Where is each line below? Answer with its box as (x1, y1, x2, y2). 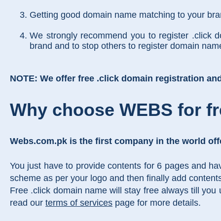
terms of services (45, 197, 112, 208)
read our (10, 197, 45, 208)
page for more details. (112, 197, 201, 208)
